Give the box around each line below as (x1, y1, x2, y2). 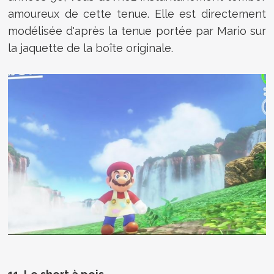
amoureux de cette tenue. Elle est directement (8, 7, 266, 20)
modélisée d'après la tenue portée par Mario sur (8, 24, 266, 37)
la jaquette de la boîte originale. (8, 41, 174, 54)
